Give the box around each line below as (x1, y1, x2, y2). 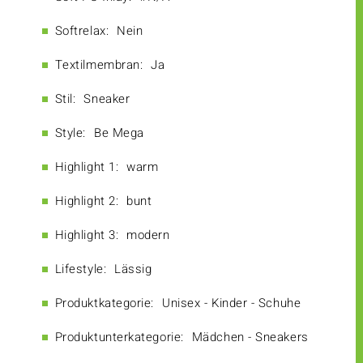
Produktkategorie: (54, 294, 155, 313)
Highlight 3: (54, 226, 119, 245)
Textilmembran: (54, 56, 143, 75)
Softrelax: (54, 22, 109, 41)
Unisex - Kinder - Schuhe (162, 294, 301, 313)
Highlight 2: (54, 192, 119, 211)
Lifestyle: (54, 260, 107, 279)
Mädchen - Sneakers (191, 328, 309, 347)
